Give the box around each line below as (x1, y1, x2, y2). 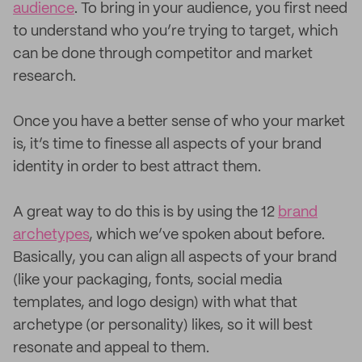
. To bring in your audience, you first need (74, 2, 347, 16)
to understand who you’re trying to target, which (13, 24, 338, 39)
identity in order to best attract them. (13, 160, 261, 175)
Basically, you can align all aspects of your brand (13, 250, 337, 265)
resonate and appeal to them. (13, 341, 209, 356)
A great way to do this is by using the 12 (13, 205, 278, 220)
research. (13, 69, 76, 84)
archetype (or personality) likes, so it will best (13, 318, 313, 333)
